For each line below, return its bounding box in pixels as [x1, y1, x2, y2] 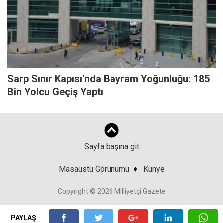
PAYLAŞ [10, 214, 38, 222]
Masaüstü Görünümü [58, 164, 129, 174]
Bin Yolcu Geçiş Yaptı [7, 86, 103, 98]
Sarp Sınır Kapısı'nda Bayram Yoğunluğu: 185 [7, 73, 210, 85]
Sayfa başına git [84, 142, 139, 152]
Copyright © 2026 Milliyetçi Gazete [57, 187, 166, 196]
